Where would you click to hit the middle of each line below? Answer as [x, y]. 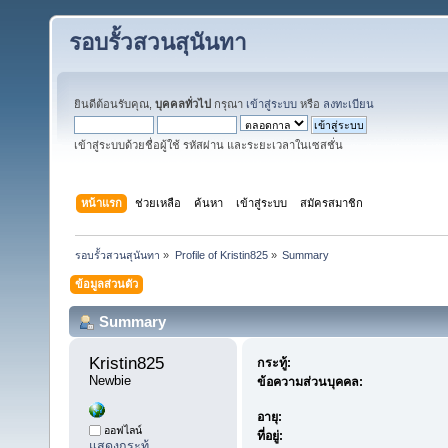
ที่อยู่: [269, 436]
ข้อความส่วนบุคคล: [309, 382]
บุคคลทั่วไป [183, 104]
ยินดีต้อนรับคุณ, [114, 104]
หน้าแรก [102, 202]
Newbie [110, 381]
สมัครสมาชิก [332, 202]
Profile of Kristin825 [221, 254]
